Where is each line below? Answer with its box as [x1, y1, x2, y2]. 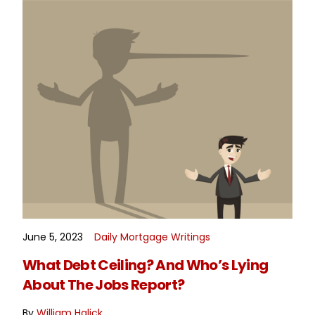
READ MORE [129, 238, 186, 252]
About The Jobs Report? [22, 275, 185, 295]
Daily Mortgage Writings [94, 230, 211, 245]
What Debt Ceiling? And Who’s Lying [22, 255, 269, 276]
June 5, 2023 [22, 230, 84, 245]
